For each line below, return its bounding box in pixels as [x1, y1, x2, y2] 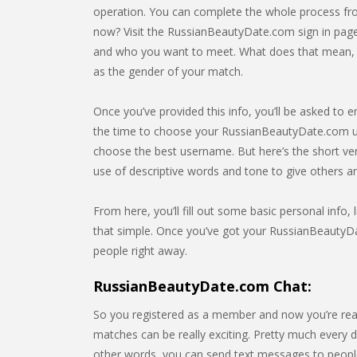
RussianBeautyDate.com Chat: [93, 277, 312, 296]
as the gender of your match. [93, 64, 243, 79]
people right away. [93, 243, 187, 258]
